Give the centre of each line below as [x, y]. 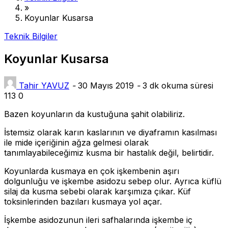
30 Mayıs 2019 [106, 85]
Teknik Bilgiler [31, 36]
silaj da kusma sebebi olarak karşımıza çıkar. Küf [97, 191]
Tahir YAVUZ [44, 85]
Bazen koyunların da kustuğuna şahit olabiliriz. [94, 114]
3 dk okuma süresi [177, 85]
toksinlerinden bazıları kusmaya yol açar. [83, 201]
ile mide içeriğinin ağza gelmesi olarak [76, 142]
